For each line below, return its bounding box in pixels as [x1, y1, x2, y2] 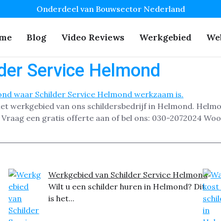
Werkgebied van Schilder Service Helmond [48, 170, 208, 180]
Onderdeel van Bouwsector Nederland [36, 4, 185, 14]
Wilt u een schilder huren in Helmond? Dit [48, 182, 205, 192]
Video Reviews [61, 32, 124, 43]
